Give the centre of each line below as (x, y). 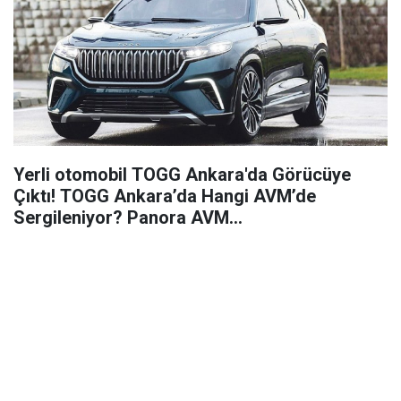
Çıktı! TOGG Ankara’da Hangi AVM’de (165, 196)
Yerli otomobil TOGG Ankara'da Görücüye (182, 175)
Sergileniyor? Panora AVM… (128, 218)
